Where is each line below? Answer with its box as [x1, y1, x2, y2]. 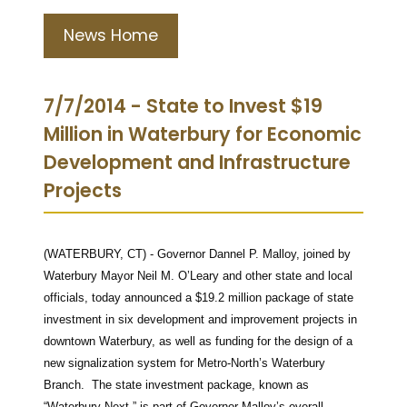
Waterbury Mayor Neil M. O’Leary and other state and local [44, 268, 352, 283]
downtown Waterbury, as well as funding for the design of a [44, 333, 352, 348]
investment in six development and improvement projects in [44, 312, 357, 326]
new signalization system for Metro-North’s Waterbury [44, 355, 325, 370]
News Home [64, 24, 158, 46]
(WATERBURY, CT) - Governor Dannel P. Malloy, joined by [44, 246, 351, 261]
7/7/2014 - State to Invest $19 [44, 92, 323, 119]
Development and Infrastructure [44, 148, 351, 175]
